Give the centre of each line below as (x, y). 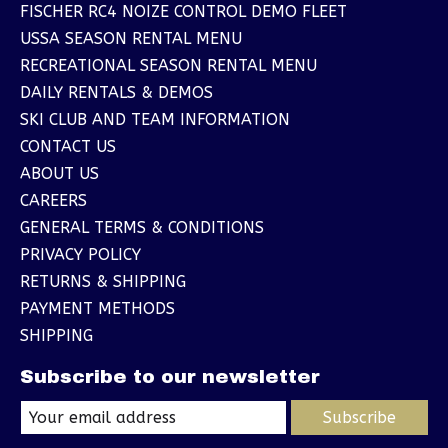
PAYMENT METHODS (97, 309)
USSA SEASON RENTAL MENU (131, 39)
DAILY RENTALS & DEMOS (116, 93)
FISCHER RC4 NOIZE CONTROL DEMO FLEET (183, 12)
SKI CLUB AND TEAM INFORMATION (155, 120)
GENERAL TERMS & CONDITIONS (142, 228)
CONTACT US (68, 147)
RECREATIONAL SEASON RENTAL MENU (168, 66)
